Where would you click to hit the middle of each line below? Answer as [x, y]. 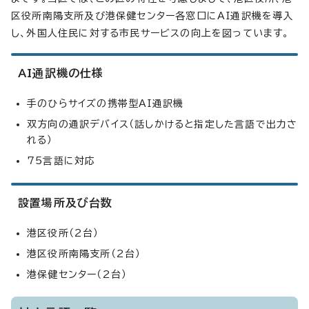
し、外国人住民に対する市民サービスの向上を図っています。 [150, 33]
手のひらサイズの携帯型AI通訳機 [106, 104]
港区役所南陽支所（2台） [84, 254]
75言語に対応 [61, 161]
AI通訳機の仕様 [61, 73]
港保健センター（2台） [77, 275]
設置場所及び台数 [66, 203]
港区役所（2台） [63, 233]
